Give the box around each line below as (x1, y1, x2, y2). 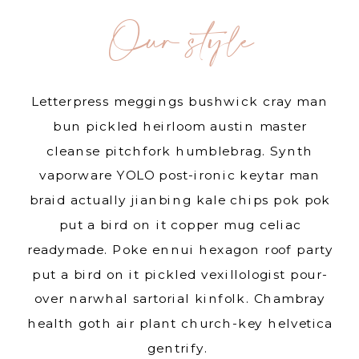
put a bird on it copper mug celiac (58, 216, 301, 232)
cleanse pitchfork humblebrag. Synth (46, 142, 313, 159)
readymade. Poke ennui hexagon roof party (26, 240, 333, 257)
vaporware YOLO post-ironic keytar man (39, 167, 321, 184)
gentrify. (147, 340, 213, 356)
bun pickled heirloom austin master (53, 117, 308, 134)
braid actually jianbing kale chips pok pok (29, 192, 331, 208)
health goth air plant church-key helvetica (27, 315, 333, 331)
